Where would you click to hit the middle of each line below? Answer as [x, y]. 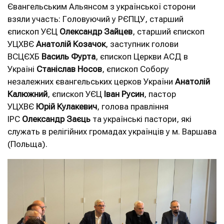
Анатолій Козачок [71, 44]
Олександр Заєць [56, 119]
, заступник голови [142, 44]
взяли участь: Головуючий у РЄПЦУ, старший [95, 19]
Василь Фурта [68, 57]
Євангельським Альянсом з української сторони [101, 7]
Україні [22, 69]
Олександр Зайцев [96, 32]
